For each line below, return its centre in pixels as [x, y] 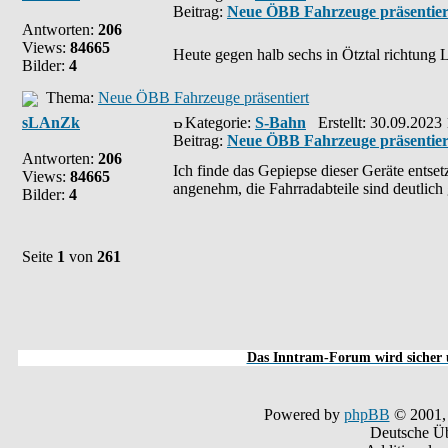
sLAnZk [51, 122]
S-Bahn [280, 122]
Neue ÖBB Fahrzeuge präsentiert [203, 97]
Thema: [68, 97]
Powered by [303, 414]
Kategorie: [220, 122]
